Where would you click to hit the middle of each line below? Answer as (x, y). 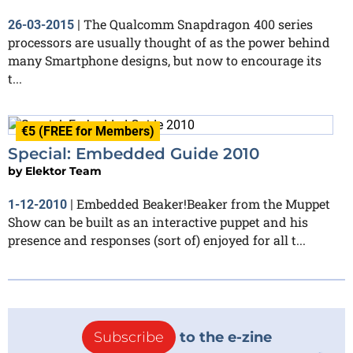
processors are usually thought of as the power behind (169, 42)
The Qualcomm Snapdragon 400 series (198, 24)
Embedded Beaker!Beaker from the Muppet (203, 203)
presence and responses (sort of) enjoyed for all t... (157, 240)
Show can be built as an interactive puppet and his (158, 221)
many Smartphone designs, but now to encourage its (165, 60)
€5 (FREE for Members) (88, 131)
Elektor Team (63, 171)
